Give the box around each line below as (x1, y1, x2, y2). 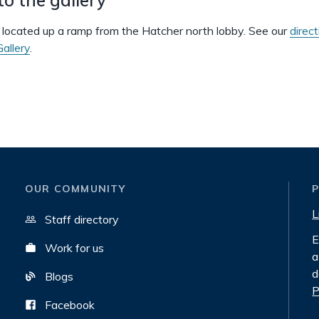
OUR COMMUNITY (24, 182, 125, 195)
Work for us (44, 241, 104, 255)
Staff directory (44, 212, 119, 226)
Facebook (44, 298, 95, 312)
